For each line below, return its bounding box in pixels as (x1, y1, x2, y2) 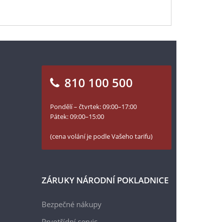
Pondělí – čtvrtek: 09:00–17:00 (50, 102, 137, 111)
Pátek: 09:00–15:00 (50, 112, 104, 121)
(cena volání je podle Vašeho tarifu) (50, 132, 153, 141)
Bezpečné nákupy (41, 199, 102, 209)
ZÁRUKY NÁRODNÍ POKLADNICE (41, 174, 168, 186)
